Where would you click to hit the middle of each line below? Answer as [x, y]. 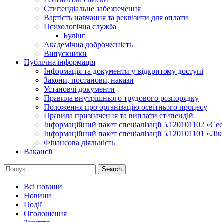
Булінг [74, 35]
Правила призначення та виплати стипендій [118, 115]
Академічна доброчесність [88, 44]
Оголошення [45, 213]
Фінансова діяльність [79, 142]
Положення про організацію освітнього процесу [125, 107]
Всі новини [43, 186]
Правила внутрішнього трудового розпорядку [121, 98]
